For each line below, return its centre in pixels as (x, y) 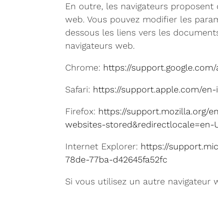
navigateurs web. (100, 45)
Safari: (79, 89)
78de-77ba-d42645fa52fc (117, 159)
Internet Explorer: (103, 146)
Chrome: (84, 67)
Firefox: (82, 111)
